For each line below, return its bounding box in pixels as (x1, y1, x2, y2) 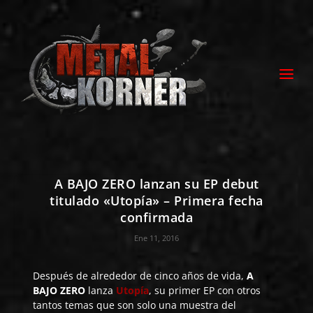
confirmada (120, 209, 193, 226)
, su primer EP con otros (149, 284, 261, 297)
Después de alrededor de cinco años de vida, (33, 269, 247, 282)
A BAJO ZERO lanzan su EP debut (54, 175, 259, 192)
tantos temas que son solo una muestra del (33, 298, 237, 312)
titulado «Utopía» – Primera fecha (50, 192, 263, 209)
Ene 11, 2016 (134, 233, 179, 243)
